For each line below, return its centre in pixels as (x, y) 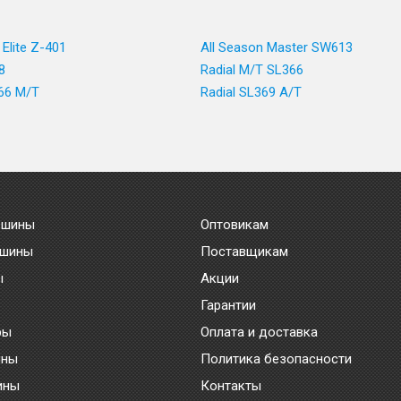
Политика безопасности (276, 359)
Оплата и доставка (259, 332)
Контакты (231, 386)
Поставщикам (244, 252)
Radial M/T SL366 (252, 70)
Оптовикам (235, 225)
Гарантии (228, 305)
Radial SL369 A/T (251, 92)
